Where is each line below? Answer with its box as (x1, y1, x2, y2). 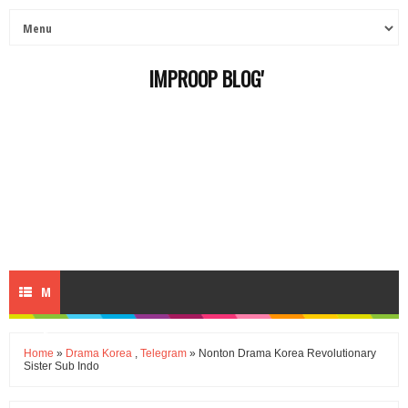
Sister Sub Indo (24, 360, 99, 372)
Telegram (140, 347, 187, 360)
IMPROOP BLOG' (148, 64, 264, 93)
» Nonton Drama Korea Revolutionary (187, 347, 376, 360)
